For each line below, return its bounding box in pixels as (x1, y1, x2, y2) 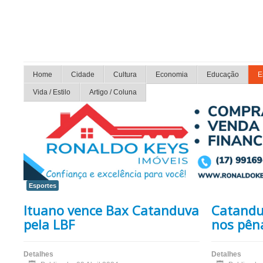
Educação (207, 70, 239, 79)
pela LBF (23, 215, 75, 234)
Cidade (71, 70, 95, 79)
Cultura (113, 70, 137, 79)
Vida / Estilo (33, 88, 70, 96)
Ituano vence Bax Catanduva (23, 201, 199, 220)
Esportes (29, 182, 56, 190)
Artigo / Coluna (89, 88, 137, 96)
